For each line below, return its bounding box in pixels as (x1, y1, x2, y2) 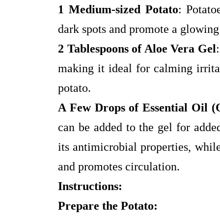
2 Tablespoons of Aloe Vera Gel (58, 42, 216, 55)
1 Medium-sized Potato (58, 3, 178, 16)
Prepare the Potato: (58, 199, 158, 213)
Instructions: (58, 180, 122, 193)
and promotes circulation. (58, 160, 180, 173)
